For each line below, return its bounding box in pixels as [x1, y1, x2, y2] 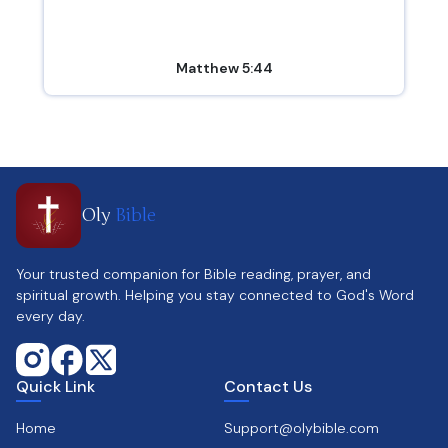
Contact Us [224, 376, 312, 397]
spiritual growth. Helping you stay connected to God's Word [16, 286, 414, 304]
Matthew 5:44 [175, 59, 273, 77]
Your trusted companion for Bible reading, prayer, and [16, 265, 371, 283]
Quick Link [16, 376, 95, 397]
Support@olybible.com [224, 419, 379, 437]
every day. [16, 307, 85, 325]
